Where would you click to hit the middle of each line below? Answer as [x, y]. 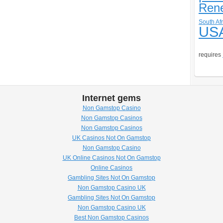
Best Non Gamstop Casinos [111, 218]
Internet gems [111, 98]
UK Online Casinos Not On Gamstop [111, 158]
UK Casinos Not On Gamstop [111, 138]
